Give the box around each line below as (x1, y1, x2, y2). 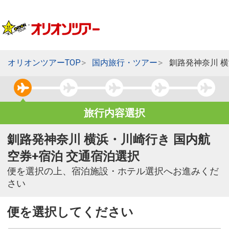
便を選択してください (7, 205, 133, 220)
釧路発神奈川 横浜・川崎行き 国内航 (7, 132, 210, 147)
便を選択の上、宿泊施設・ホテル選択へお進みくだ (7, 166, 219, 177)
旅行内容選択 (84, 107, 145, 120)
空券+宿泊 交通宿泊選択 (7, 149, 140, 164)
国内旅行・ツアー (92, 58, 158, 68)
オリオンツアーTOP (7, 58, 81, 68)
